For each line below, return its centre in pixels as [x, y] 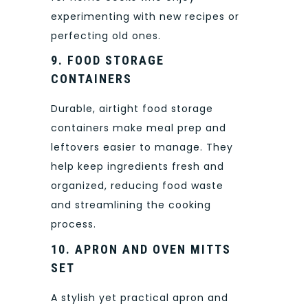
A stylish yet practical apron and [140, 297]
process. [74, 224]
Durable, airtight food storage [132, 109]
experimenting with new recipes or [145, 16]
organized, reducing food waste [137, 186]
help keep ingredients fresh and [137, 167]
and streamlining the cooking [131, 205]
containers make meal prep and [139, 128]
